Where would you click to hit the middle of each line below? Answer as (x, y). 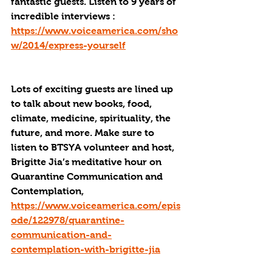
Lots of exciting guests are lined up (93, 89)
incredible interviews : (64, 16)
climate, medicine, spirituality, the (92, 118)
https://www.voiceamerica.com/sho (94, 31)
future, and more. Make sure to (84, 133)
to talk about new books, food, (83, 104)
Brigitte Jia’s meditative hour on (87, 162)
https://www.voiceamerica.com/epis (96, 206)
